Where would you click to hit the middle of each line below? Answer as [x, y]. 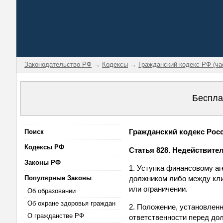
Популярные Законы [58, 178]
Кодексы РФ [44, 147]
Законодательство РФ [58, 64]
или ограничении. [159, 189]
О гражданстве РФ [56, 216]
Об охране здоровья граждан [71, 203]
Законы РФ [43, 163]
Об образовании [52, 191]
